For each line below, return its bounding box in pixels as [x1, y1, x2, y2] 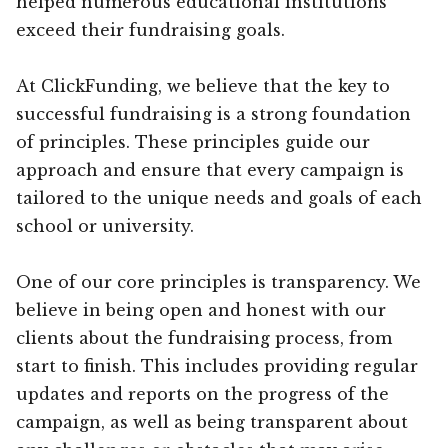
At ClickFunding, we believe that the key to [16, 75, 390, 96]
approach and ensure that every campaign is [16, 159, 404, 180]
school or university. [16, 215, 194, 236]
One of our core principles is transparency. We [16, 271, 421, 292]
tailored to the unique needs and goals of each [16, 187, 422, 208]
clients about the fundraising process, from [16, 327, 392, 348]
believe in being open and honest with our [16, 299, 386, 320]
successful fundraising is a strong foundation [16, 103, 411, 124]
